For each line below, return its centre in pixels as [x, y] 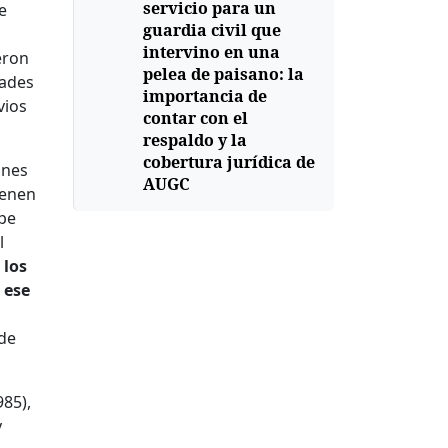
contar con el [195, 118]
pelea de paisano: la [223, 74]
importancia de [204, 96]
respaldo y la [194, 140]
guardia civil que [211, 30]
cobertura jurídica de [228, 162]
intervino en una [211, 52]
